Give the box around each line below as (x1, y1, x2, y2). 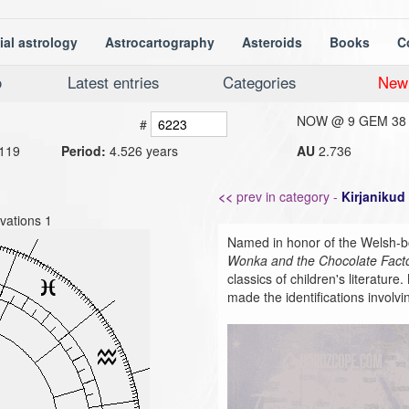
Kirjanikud (341, 187, 405, 205)
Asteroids (242, 33, 303, 51)
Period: (61, 142, 107, 160)
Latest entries (68, 71, 159, 93)
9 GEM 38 (343, 111, 406, 130)
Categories (223, 71, 296, 93)
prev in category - (233, 187, 341, 205)
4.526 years (106, 142, 179, 160)
